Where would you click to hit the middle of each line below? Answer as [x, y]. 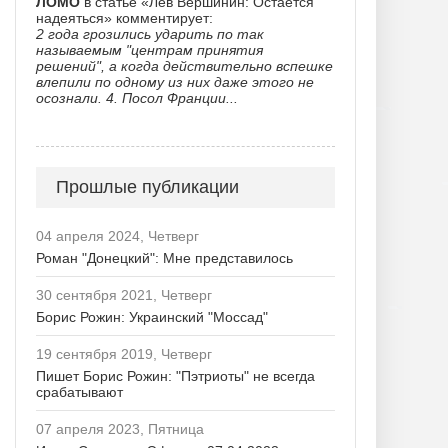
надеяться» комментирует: [124, 18]
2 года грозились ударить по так [150, 34]
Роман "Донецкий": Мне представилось [164, 258]
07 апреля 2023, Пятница [120, 429]
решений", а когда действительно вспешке [184, 66]
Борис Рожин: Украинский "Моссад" [152, 317]
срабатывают [79, 392]
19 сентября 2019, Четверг [124, 354]
